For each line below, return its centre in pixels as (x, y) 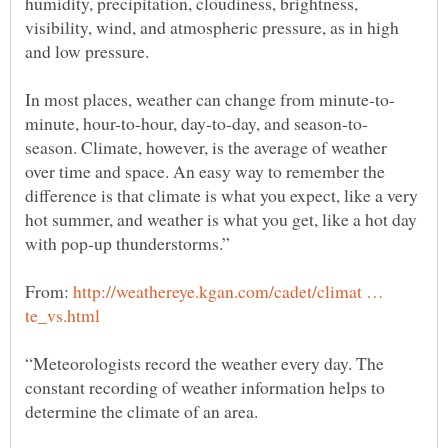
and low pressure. (87, 50)
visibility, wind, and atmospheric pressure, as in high (212, 26)
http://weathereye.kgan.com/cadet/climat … (228, 290)
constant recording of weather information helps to (205, 386)
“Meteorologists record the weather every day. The (204, 362)
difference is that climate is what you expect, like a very (221, 194)
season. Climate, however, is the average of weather (206, 146)
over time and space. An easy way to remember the (205, 170)
